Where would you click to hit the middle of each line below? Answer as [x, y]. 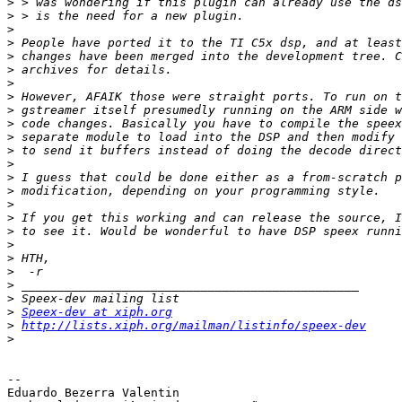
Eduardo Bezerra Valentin [93, 393]
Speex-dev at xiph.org [97, 312]
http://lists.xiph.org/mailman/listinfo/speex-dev [194, 326]
